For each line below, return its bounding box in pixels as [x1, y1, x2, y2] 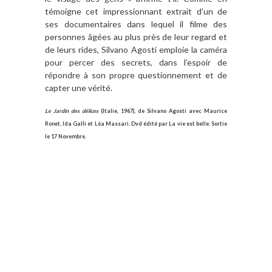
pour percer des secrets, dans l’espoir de [45, 56, 227, 67]
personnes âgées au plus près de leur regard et [45, 31, 227, 42]
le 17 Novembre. [45, 132, 86, 140]
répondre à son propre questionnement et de [45, 69, 227, 80]
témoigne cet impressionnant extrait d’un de [45, 5, 227, 16]
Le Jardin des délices [45, 107, 101, 114]
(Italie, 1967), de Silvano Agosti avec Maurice [101, 107, 227, 114]
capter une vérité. [45, 82, 112, 93]
